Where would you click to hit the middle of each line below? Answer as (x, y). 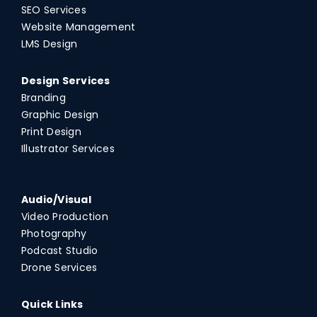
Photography (54, 233)
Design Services (65, 80)
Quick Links (52, 304)
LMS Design (49, 44)
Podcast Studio (59, 250)
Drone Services (59, 267)
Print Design (51, 131)
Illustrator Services (68, 148)
